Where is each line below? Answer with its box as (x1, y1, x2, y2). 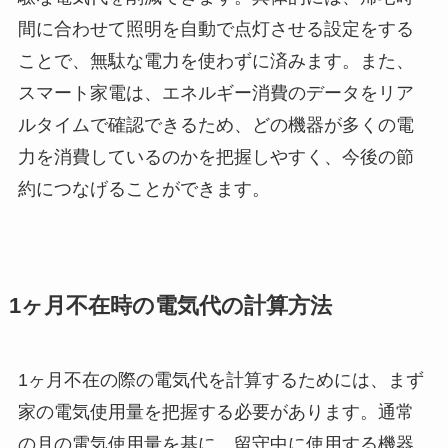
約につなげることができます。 (17, 179, 270, 200)
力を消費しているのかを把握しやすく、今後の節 (17, 147, 414, 168)
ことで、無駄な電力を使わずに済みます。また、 (17, 51, 414, 72)
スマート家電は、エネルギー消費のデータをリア (17, 83, 414, 104)
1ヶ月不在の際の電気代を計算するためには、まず (17, 370, 424, 391)
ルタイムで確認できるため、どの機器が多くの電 (17, 115, 414, 136)
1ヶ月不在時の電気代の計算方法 (8, 294, 332, 319)
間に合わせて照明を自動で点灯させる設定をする (17, 19, 414, 40)
